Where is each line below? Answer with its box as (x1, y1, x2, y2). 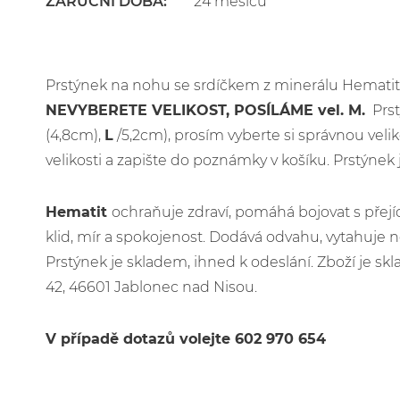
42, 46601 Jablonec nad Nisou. (45, 279, 257, 296)
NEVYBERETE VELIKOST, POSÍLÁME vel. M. (45, 102, 365, 119)
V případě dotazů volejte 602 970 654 (45, 330, 326, 347)
